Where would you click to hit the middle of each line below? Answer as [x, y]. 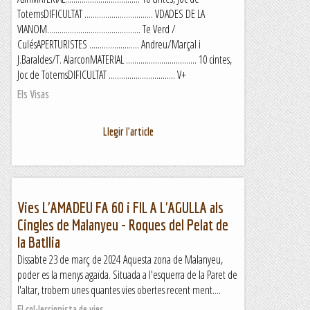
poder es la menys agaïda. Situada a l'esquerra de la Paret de [127, 275]
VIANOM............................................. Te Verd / [97, 29]
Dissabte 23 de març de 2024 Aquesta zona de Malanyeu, [120, 259]
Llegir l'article [128, 131]
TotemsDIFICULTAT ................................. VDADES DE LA [111, 14]
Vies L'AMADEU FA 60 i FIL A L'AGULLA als [120, 207]
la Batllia [39, 242]
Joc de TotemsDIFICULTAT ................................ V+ [102, 75]
